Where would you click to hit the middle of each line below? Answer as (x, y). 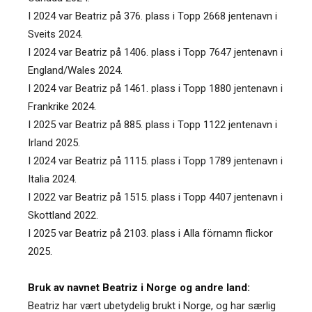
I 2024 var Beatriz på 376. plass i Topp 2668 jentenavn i (153, 16)
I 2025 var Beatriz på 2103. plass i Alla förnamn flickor (150, 233)
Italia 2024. (52, 179)
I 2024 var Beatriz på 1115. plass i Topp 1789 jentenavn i (155, 161)
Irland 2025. (54, 142)
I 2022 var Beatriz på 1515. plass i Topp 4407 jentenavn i (155, 197)
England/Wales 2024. (75, 70)
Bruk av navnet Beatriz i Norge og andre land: (139, 287)
